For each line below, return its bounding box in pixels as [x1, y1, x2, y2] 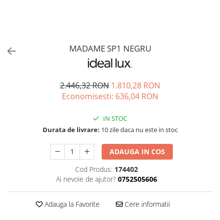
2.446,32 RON [60, 80, 109, 91]
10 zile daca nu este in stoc [99, 125, 178, 134]
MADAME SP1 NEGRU [69, 43, 151, 54]
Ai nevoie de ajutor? [55, 174, 116, 184]
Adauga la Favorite [42, 199, 100, 209]
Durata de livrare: [42, 125, 100, 134]
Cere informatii [122, 199, 170, 209]
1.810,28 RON [111, 80, 160, 91]
